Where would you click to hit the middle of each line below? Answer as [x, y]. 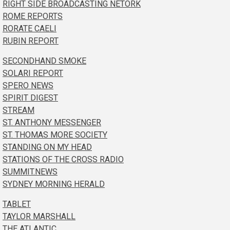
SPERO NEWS [28, 85]
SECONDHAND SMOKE [44, 61]
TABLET [17, 204]
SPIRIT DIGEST [30, 98]
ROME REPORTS [33, 16]
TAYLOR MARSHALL [39, 216]
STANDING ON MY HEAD [47, 147]
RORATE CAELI [30, 28]
